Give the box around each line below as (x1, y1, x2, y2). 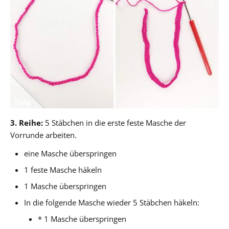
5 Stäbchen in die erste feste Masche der (43, 117, 186, 128)
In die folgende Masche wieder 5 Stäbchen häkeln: (24, 197, 200, 208)
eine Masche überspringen (24, 148, 117, 158)
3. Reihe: (10, 117, 43, 128)
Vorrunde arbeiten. (10, 129, 77, 140)
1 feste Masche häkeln (24, 164, 102, 175)
